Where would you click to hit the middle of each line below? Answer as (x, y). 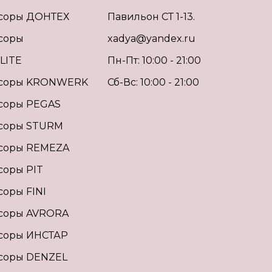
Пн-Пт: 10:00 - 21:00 (154, 60)
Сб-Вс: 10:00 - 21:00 (153, 82)
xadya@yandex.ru (151, 38)
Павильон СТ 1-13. (151, 16)
